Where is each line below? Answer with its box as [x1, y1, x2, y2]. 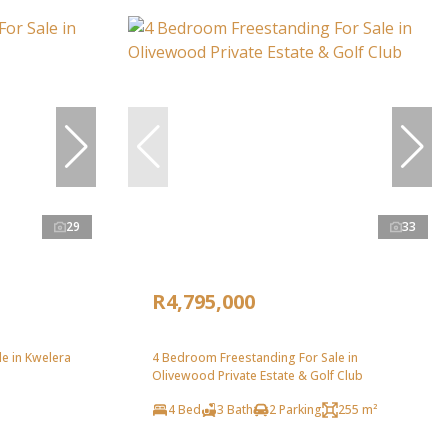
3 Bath [217, 401, 253, 419]
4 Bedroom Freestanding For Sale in [152, 349, 358, 367]
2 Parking [269, 401, 322, 419]
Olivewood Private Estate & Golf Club [152, 367, 363, 385]
